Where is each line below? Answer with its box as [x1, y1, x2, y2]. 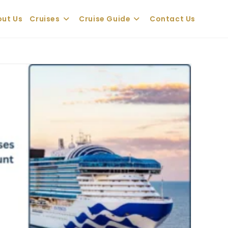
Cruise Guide [79, 14, 131, 24]
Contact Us [150, 14, 195, 24]
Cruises [30, 14, 60, 24]
